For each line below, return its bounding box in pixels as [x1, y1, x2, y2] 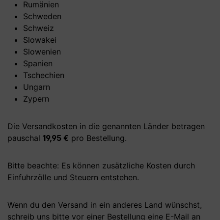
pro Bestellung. [69, 133, 127, 143]
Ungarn [23, 82, 50, 92]
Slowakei [23, 35, 56, 45]
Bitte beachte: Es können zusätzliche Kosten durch [7, 161, 195, 171]
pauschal [7, 133, 43, 143]
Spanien [23, 58, 53, 69]
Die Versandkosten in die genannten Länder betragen [7, 121, 205, 132]
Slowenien [23, 47, 61, 57]
